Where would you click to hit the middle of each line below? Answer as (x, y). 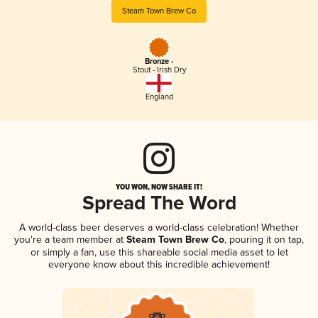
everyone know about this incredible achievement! (159, 264)
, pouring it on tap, (264, 239)
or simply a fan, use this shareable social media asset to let (159, 252)
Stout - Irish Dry (159, 70)
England (159, 97)
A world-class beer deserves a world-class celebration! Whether (159, 227)
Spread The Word (159, 204)
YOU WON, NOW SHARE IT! (159, 186)
